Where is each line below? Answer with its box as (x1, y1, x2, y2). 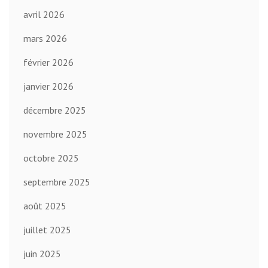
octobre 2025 (23, 152, 79, 165)
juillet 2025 (23, 224, 71, 236)
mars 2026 (23, 32, 67, 45)
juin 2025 (23, 248, 61, 260)
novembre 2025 (23, 128, 87, 141)
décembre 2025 (23, 104, 86, 117)
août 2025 (23, 200, 66, 212)
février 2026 (23, 56, 74, 69)
